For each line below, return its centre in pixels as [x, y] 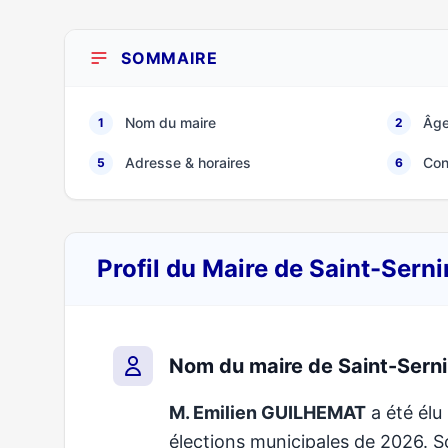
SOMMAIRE [169, 58]
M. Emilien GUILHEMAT [267, 412]
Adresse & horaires [188, 162]
